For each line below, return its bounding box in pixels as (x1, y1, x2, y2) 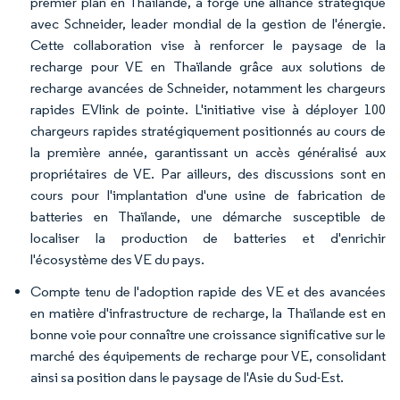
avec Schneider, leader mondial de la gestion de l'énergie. (30, 15, 386, 33)
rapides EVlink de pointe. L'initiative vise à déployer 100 (30, 101, 386, 119)
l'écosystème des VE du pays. (30, 251, 204, 269)
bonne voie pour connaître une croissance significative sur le (30, 326, 386, 344)
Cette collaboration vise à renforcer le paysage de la (30, 37, 386, 54)
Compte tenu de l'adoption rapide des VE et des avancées (30, 283, 386, 301)
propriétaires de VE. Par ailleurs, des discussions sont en (30, 165, 386, 183)
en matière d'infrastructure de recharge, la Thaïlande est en (30, 304, 386, 322)
